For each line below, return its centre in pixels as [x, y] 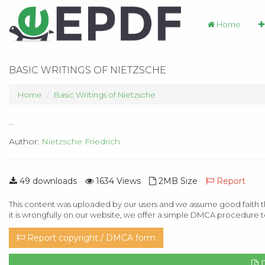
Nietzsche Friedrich [81, 141]
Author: [25, 141]
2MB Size [177, 181]
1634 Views [117, 181]
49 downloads [47, 181]
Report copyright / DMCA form [90, 237]
